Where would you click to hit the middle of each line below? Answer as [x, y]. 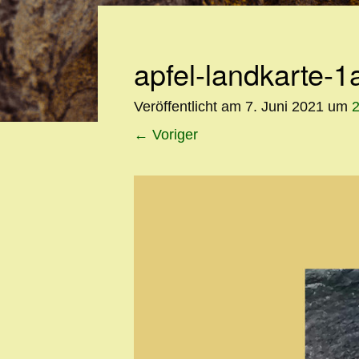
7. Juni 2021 [284, 106]
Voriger [173, 134]
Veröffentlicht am [190, 106]
